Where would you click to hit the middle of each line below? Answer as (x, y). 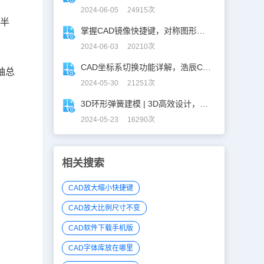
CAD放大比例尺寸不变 (105, 208)
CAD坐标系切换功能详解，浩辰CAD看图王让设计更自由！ (207, 67)
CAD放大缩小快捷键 (101, 188)
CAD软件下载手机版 (101, 228)
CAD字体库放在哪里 (101, 248)
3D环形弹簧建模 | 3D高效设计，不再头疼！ (204, 104)
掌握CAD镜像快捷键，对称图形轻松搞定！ (201, 31)
